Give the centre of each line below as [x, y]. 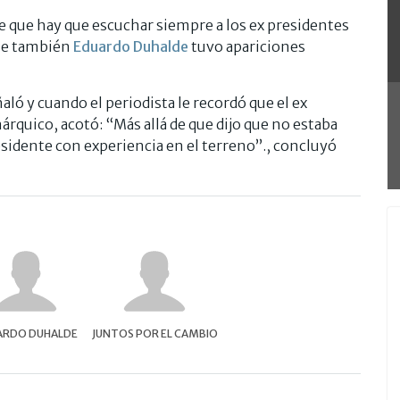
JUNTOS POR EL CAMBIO [154, 333]
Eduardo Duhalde [131, 46]
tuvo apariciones [247, 46]
